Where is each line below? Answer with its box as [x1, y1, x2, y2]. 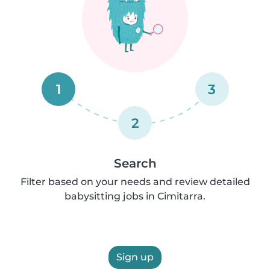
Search [113, 156, 157, 171]
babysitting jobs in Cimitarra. [64, 190, 206, 202]
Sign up [116, 251, 154, 263]
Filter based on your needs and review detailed [20, 176, 250, 187]
